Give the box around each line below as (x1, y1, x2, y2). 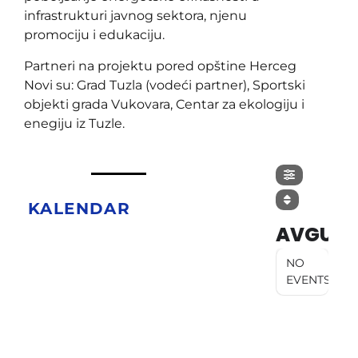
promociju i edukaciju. (24, 27, 165, 43)
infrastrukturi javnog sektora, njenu (24, 8, 247, 24)
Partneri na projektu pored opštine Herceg (24, 58, 296, 74)
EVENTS (285, 272, 331, 287)
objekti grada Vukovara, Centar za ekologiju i (24, 96, 304, 112)
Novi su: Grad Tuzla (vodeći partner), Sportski (24, 77, 305, 93)
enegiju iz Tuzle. (24, 115, 125, 131)
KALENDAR (28, 198, 131, 218)
